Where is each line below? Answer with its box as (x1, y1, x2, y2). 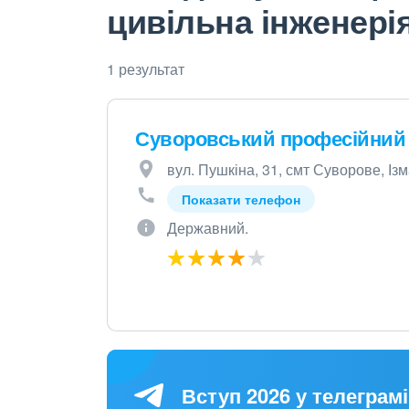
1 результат (107, 58, 184, 79)
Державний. (167, 217, 248, 238)
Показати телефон (182, 190, 300, 208)
